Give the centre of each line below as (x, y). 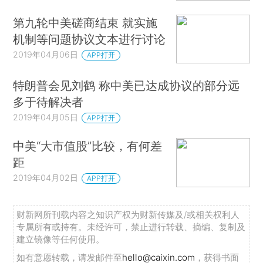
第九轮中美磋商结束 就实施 (85, 22)
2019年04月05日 (46, 117)
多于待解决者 (48, 102)
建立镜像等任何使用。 (61, 239)
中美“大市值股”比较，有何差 (88, 146)
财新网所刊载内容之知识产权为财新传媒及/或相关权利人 (128, 214)
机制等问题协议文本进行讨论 (90, 39)
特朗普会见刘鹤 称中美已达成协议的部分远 (127, 86)
